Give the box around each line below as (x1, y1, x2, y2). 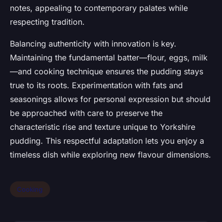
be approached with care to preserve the (10, 108, 163, 118)
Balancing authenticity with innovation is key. (10, 39, 176, 49)
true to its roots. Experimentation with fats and (10, 80, 183, 91)
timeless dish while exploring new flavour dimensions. (10, 150, 211, 160)
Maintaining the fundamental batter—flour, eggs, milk (10, 53, 208, 63)
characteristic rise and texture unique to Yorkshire (10, 122, 195, 132)
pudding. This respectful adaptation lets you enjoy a (10, 136, 204, 146)
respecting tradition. (10, 17, 85, 27)
